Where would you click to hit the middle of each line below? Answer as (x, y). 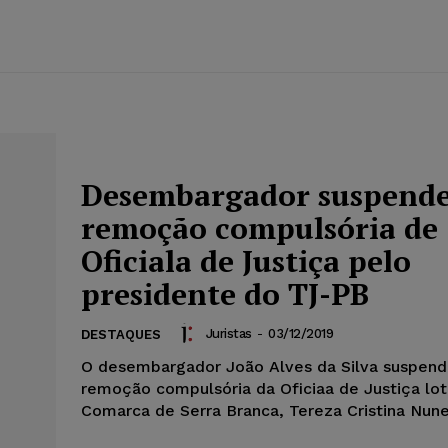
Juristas (228, 333)
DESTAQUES (121, 335)
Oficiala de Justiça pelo (246, 261)
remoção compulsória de (259, 228)
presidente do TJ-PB (225, 294)
